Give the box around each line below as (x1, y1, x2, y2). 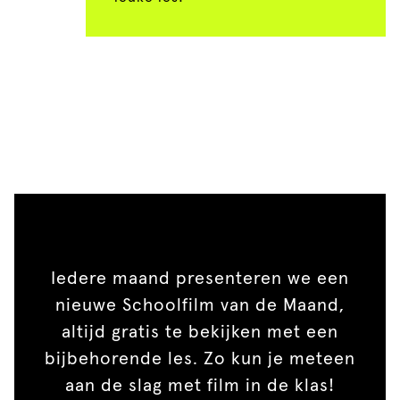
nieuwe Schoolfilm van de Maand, (55, 296, 345, 314)
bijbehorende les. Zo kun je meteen (45, 350, 355, 368)
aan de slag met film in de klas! (65, 377, 335, 395)
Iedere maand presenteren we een (51, 270, 349, 287)
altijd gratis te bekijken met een (62, 323, 338, 341)
